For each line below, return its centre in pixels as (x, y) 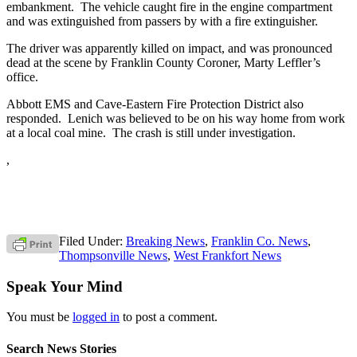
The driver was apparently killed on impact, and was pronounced (169, 48)
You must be (39, 317)
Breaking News (165, 241)
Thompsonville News (113, 255)
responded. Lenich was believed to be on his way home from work (176, 118)
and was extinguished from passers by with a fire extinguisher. (162, 21)
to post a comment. (169, 317)
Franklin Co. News (259, 241)
